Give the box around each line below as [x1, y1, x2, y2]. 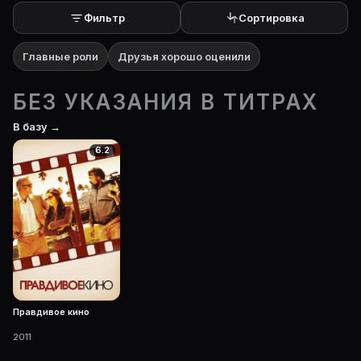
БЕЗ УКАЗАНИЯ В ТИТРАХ [13, 89, 318, 114]
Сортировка [239, 11, 305, 24]
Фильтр [83, 11, 125, 24]
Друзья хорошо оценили [118, 50, 251, 63]
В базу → [13, 120, 60, 133]
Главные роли [23, 50, 98, 63]
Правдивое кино [13, 305, 89, 317]
